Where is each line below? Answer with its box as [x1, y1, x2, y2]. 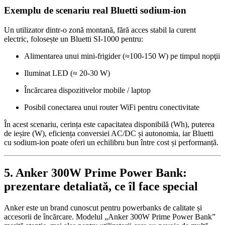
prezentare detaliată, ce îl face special [4, 179, 198, 193]
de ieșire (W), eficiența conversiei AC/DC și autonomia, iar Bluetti [4, 129, 213, 138]
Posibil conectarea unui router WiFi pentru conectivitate [24, 103, 199, 112]
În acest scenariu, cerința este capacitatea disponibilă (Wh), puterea [4, 120, 214, 129]
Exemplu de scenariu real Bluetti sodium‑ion [4, 5, 186, 16]
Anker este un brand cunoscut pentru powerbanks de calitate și [4, 203, 202, 212]
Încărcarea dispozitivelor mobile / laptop [24, 86, 151, 95]
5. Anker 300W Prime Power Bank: [4, 166, 187, 179]
